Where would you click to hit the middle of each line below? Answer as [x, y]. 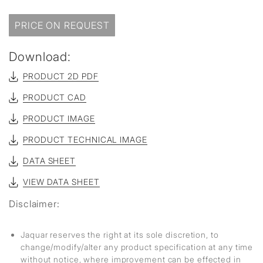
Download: [40, 57]
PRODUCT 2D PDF [61, 76]
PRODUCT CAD [55, 97]
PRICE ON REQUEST [62, 25]
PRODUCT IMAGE [59, 118]
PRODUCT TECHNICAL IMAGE [85, 139]
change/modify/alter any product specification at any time [137, 247]
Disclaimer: [34, 204]
